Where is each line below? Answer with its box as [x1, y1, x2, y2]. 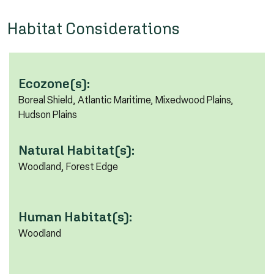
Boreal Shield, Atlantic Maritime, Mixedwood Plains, [18, 94, 234, 106]
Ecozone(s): [18, 75, 90, 91]
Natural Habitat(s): [18, 142, 135, 158]
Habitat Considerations [7, 18, 180, 38]
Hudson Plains [18, 108, 77, 120]
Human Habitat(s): [18, 209, 132, 224]
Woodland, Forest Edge [18, 160, 118, 172]
